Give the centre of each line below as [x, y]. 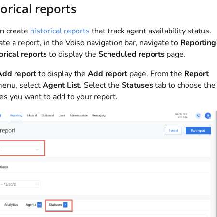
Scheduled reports [131, 54]
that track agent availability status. [150, 31]
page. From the [155, 74]
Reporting [198, 43]
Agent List [61, 85]
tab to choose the [184, 85]
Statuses [137, 85]
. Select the [101, 85]
